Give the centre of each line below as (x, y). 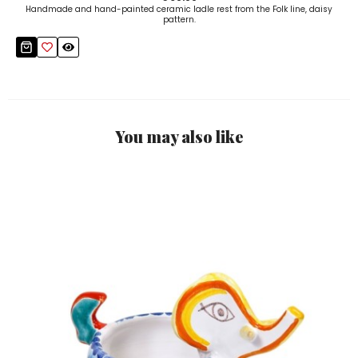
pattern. (179, 20)
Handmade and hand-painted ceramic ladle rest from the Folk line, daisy (179, 10)
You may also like (179, 137)
